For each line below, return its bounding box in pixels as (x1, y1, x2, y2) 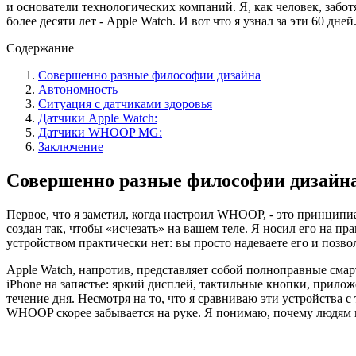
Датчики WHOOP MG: (38, 125, 162, 139)
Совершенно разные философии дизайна (38, 68, 261, 82)
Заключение (38, 139, 103, 153)
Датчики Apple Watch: (38, 110, 157, 125)
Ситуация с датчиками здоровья (38, 96, 212, 110)
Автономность (38, 82, 118, 96)
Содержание (6, 41, 74, 55)
